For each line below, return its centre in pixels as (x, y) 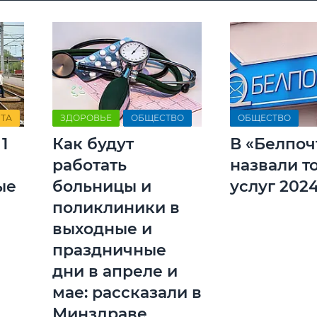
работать (90, 166)
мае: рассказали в (127, 293)
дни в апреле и (115, 272)
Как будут (93, 144)
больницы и (102, 187)
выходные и (102, 229)
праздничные (109, 250)
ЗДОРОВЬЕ (86, 118)
